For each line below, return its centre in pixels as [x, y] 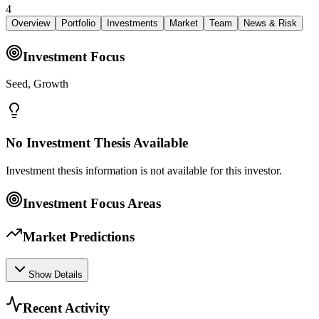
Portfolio [78, 23]
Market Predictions [79, 237]
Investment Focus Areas [92, 203]
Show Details [56, 274]
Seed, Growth [37, 84]
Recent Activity [67, 308]
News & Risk [270, 23]
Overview [31, 23]
